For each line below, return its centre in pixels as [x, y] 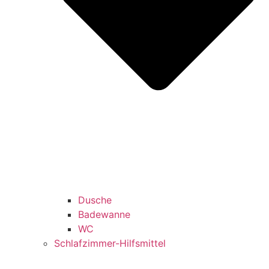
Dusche [95, 200]
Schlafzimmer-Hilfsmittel [110, 243]
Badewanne [104, 214]
